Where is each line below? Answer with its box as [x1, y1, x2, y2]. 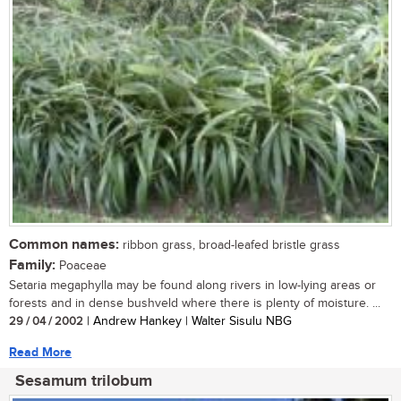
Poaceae [55, 259, 107, 274]
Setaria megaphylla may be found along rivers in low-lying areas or [9, 278, 376, 294]
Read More [9, 345, 72, 361]
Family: [9, 257, 55, 275]
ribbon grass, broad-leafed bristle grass [119, 238, 340, 253]
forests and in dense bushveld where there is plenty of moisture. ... [9, 296, 380, 311]
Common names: [9, 236, 119, 254]
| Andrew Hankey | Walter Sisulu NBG [83, 314, 292, 329]
